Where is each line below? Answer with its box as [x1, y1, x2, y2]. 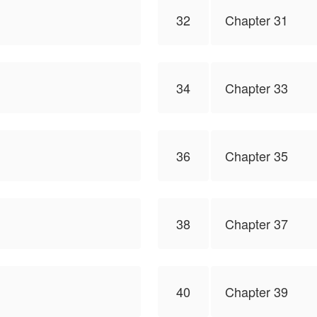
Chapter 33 [225, 79, 288, 97]
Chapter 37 [225, 214, 288, 233]
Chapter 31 [225, 11, 288, 29]
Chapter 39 [225, 282, 288, 301]
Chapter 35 [225, 146, 288, 165]
